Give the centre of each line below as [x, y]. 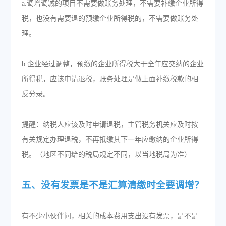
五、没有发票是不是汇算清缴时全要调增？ [112, 185]
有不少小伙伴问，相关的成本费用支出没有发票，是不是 [110, 216]
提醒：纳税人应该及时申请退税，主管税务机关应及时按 [110, 124]
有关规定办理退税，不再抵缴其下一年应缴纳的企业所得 [110, 139]
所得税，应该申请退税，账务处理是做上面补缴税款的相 [110, 79]
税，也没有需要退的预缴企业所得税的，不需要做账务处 [110, 18]
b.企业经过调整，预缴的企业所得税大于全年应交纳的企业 [112, 64]
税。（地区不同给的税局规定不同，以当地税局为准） [106, 155]
